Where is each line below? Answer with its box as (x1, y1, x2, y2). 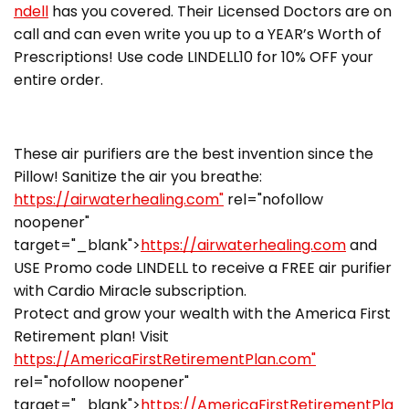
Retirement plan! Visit (14, 325, 169, 347)
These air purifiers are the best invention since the (14, 142, 373, 164)
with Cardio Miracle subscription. (14, 279, 265, 301)
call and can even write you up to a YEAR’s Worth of (14, 23, 382, 45)
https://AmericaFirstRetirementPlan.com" (14, 348, 316, 370)
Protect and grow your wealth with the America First (14, 302, 391, 324)
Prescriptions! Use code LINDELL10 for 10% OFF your (14, 46, 373, 68)
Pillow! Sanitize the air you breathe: (14, 165, 262, 187)
